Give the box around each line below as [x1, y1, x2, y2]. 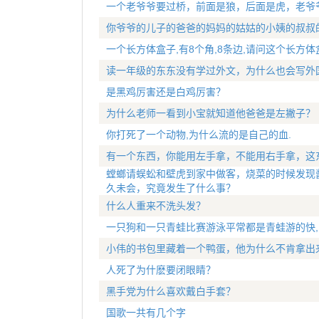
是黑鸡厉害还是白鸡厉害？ [105, 86, 226, 98]
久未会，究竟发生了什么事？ [105, 182, 236, 194]
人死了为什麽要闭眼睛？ [105, 264, 216, 276]
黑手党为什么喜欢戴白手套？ [105, 286, 236, 297]
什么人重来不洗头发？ [105, 200, 206, 211]
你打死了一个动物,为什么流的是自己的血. [105, 129, 291, 140]
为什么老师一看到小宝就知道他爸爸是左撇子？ [105, 108, 315, 119]
